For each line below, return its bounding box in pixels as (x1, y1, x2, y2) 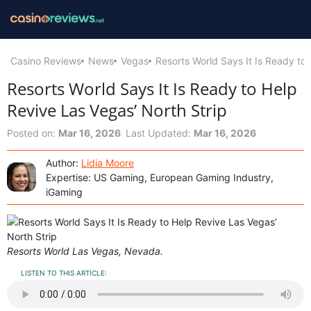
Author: (46, 156, 81, 169)
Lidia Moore (81, 156, 134, 169)
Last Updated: (126, 126, 194, 139)
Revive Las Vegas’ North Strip (7, 98, 227, 121)
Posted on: (7, 126, 58, 139)
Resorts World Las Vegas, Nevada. (7, 244, 163, 257)
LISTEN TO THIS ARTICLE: (19, 268, 107, 277)
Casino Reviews (10, 54, 81, 67)
